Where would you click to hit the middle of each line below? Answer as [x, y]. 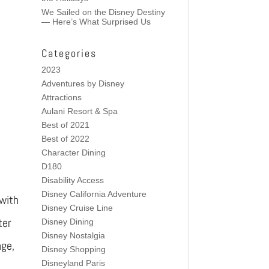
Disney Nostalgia [73, 235]
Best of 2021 [65, 125]
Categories [69, 53]
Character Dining [73, 152]
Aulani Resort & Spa [79, 111]
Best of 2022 [65, 138]
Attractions [61, 97]
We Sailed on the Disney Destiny [103, 12]
